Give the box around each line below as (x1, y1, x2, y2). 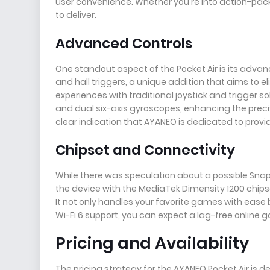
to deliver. (55, 9, 96, 21)
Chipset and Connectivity (55, 140, 235, 160)
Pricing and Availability (55, 232, 249, 254)
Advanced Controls (55, 34, 192, 53)
